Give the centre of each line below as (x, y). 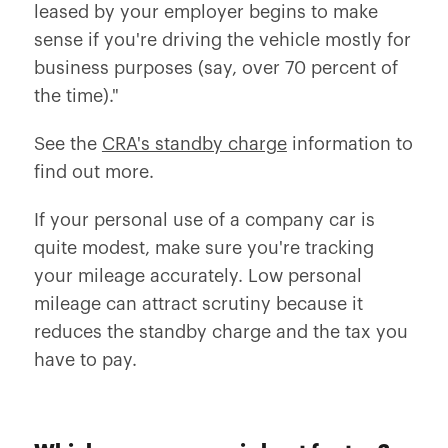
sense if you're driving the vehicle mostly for (222, 40)
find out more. (93, 172)
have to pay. (85, 360)
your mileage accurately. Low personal (197, 276)
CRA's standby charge (194, 144)
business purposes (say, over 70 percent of (215, 68)
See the (67, 144)
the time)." (76, 96)
